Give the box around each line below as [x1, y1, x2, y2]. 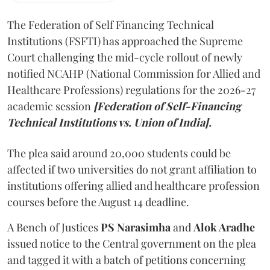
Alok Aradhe [193, 210, 255, 225]
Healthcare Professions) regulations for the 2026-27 [7, 73, 256, 87]
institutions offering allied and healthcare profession [7, 169, 260, 183]
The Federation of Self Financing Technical [7, 8, 214, 22]
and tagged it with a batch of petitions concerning [7, 243, 246, 257]
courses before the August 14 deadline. [7, 185, 189, 199]
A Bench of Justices [7, 210, 101, 225]
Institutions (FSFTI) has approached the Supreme [7, 24, 243, 39]
